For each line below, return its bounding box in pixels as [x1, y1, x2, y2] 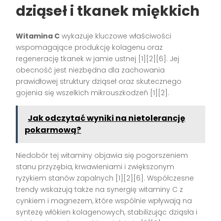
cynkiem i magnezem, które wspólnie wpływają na [16, 195, 192, 206]
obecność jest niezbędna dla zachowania [16, 65, 165, 75]
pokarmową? [25, 124, 81, 136]
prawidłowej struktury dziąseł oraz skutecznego [16, 76, 182, 86]
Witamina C [16, 31, 60, 41]
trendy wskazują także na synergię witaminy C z [16, 184, 184, 194]
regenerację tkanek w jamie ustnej [16, 53, 139, 64]
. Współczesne [144, 173, 194, 183]
